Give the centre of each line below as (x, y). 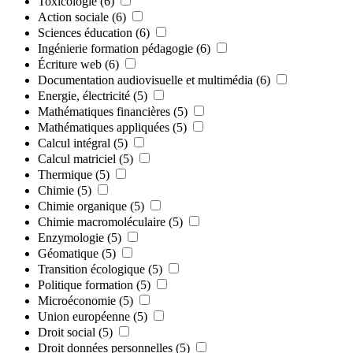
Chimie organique (82, 206)
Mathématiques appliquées (104, 127)
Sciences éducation (85, 32)
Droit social (67, 332)
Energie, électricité (84, 95)
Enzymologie (71, 237)
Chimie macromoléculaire (102, 221)
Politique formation (85, 284)
